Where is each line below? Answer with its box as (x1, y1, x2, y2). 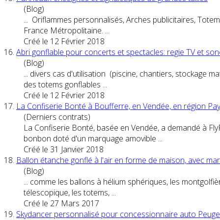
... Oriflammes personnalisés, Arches (24, 14, 153, 25)
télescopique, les (24, 187, 83, 198)
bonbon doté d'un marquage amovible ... (24, 133, 163, 144)
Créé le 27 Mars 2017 (24, 197, 99, 209)
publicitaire (153, 14, 190, 25)
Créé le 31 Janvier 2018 (24, 143, 104, 155)
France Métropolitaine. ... (24, 25, 110, 36)
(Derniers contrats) (24, 111, 90, 122)
